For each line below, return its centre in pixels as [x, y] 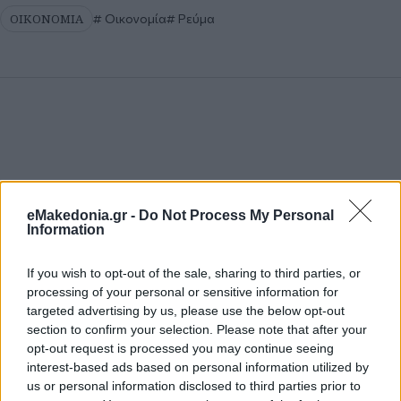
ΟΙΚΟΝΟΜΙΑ [47, 18]
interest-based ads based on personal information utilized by [198, 367]
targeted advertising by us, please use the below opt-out [186, 311]
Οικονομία [134, 18]
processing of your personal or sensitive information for [183, 292]
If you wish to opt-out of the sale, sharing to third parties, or [194, 273]
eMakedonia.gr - [83, 215]
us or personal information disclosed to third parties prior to [194, 386]
